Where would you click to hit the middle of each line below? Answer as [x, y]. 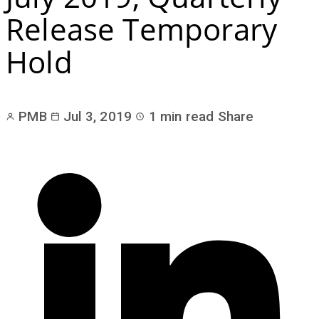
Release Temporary [142, 28]
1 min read [179, 117]
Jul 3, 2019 [96, 117]
